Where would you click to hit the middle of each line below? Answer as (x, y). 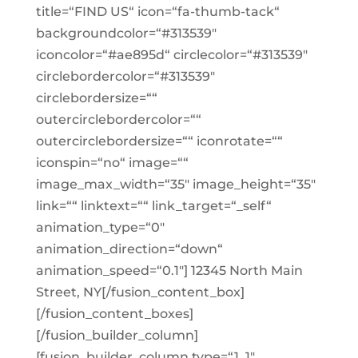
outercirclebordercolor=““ (118, 119)
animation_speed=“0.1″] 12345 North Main (169, 270)
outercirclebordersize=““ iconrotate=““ (159, 141)
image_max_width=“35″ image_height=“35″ (175, 184)
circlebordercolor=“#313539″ (125, 76)
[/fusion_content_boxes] (114, 314)
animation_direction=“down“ (129, 249)
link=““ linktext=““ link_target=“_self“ (153, 206)
